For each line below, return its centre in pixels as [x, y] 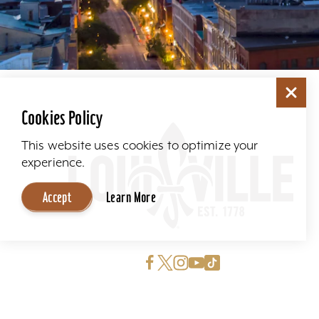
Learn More [131, 197]
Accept [57, 197]
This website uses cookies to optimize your [140, 145]
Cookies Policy [62, 118]
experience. [53, 162]
